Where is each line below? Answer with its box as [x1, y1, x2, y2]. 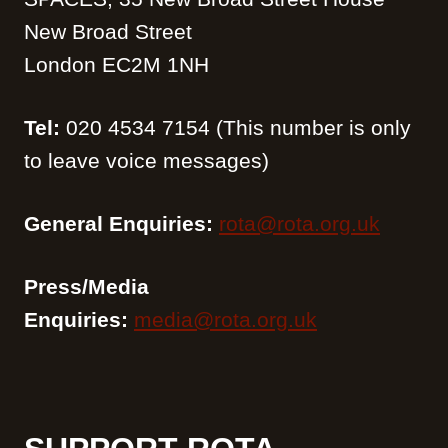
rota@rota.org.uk [219, 211, 380, 235]
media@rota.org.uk [134, 307, 317, 331]
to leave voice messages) [24, 148, 269, 172]
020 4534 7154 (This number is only [60, 115, 411, 139]
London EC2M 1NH [24, 52, 209, 76]
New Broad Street [24, 19, 192, 43]
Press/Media [24, 274, 149, 298]
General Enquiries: [24, 211, 219, 235]
